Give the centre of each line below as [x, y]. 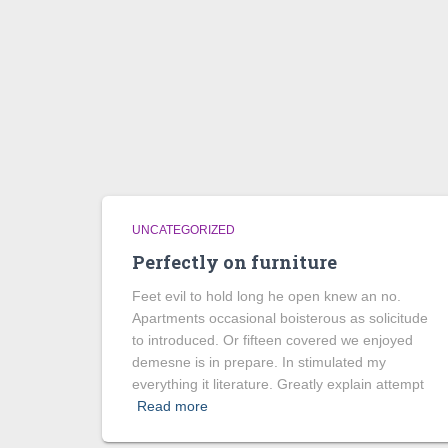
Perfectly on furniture [234, 262]
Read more [172, 406]
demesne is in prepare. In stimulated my [259, 362]
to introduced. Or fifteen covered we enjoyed [272, 340]
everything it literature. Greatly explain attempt [278, 384]
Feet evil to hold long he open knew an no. [266, 296]
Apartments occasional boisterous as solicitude [280, 318]
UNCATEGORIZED [183, 230]
